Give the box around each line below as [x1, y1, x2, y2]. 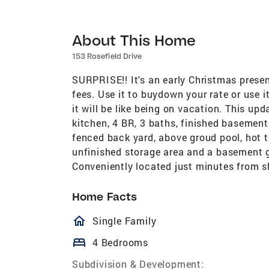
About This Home [72, 30, 196, 49]
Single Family [92, 214, 157, 227]
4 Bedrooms [92, 235, 148, 249]
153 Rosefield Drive [72, 51, 142, 61]
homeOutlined [72, 213, 198, 228]
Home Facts [72, 189, 137, 204]
